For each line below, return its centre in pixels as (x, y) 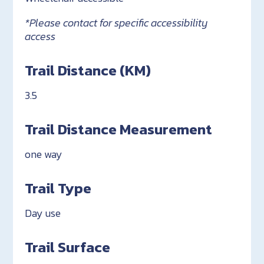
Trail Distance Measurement (119, 129)
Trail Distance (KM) (88, 70)
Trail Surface (68, 247)
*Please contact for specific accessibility (117, 23)
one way (44, 154)
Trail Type (58, 188)
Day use (43, 213)
